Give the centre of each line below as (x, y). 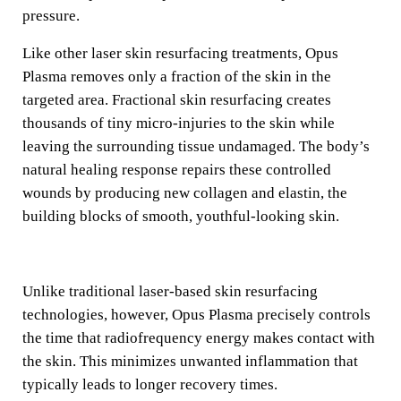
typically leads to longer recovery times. (149, 384)
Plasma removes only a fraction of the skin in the (176, 76)
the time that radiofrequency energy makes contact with (198, 337)
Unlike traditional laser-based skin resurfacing (170, 291)
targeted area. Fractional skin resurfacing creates (176, 99)
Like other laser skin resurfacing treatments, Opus (180, 53)
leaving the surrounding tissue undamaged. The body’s (196, 146)
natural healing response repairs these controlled (176, 169)
